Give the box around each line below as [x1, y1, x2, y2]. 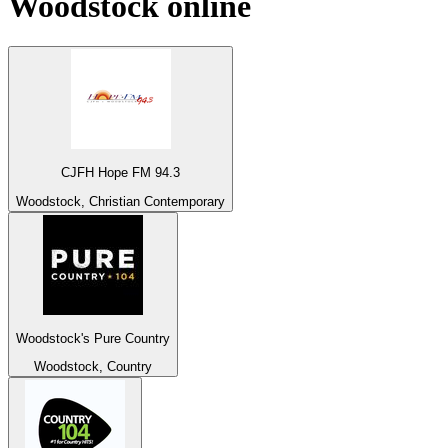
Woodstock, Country [34, 359, 152, 375]
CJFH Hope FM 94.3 [61, 165, 180, 181]
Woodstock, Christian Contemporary [16, 193, 225, 209]
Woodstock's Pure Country [16, 331, 170, 347]
